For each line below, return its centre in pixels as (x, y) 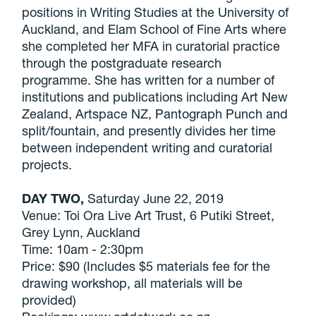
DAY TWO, (55, 198)
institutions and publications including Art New (155, 97)
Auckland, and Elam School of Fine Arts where (154, 29)
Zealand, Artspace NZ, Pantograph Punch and (155, 114)
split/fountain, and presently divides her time (149, 130)
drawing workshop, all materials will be (133, 283)
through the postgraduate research (122, 63)
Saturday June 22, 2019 (156, 198)
